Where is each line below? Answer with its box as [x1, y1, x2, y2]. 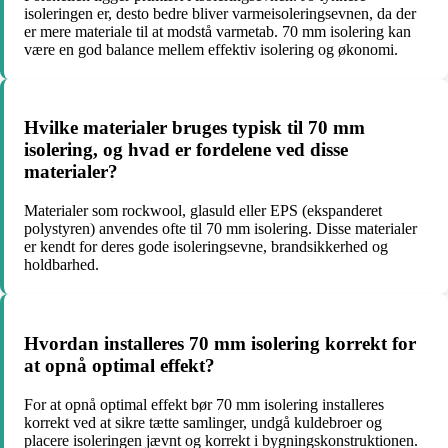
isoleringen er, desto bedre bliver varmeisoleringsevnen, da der [24, 4, 416, 22]
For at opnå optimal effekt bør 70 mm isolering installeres [24, 395, 384, 413]
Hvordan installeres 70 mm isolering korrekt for [24, 332, 416, 354]
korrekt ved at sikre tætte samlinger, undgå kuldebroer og [24, 413, 382, 431]
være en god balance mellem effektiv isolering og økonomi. [24, 40, 398, 58]
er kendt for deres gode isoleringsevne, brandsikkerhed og [24, 238, 388, 256]
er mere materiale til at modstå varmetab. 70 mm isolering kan [24, 22, 411, 40]
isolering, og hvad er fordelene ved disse [24, 139, 348, 161]
